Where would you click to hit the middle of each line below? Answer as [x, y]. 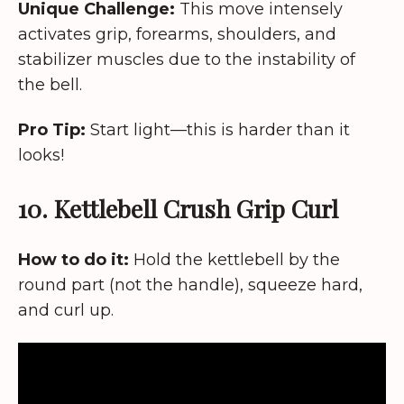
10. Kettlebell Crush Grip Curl [178, 208]
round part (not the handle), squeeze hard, [190, 285]
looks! [41, 156]
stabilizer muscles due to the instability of [187, 59]
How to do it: [73, 259]
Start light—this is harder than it [218, 130]
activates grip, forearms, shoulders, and [177, 34]
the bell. [50, 84]
